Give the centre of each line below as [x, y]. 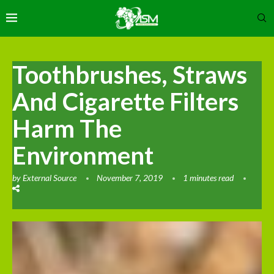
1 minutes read [208, 177]
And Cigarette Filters [125, 101]
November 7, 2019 [130, 177]
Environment [83, 155]
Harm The [67, 128]
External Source [50, 177]
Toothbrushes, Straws [130, 74]
